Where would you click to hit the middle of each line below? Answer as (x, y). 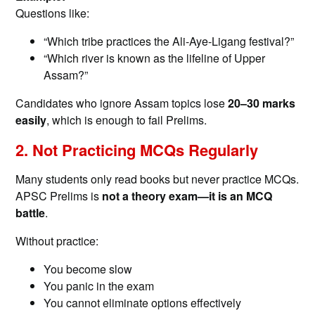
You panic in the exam (99, 286)
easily (31, 120)
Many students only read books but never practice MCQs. (157, 179)
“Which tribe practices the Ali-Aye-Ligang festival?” (169, 41)
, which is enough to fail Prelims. (127, 120)
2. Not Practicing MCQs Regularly (137, 150)
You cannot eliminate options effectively (143, 303)
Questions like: (53, 13)
